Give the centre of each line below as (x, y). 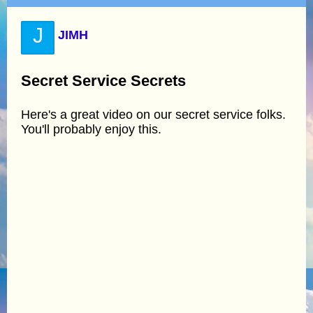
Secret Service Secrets (103, 80)
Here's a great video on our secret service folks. (153, 114)
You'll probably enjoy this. (91, 129)
